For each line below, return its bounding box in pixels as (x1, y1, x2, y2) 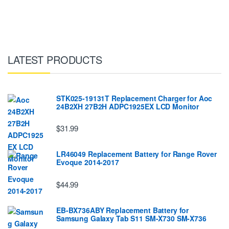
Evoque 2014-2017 (56, 157, 119, 168)
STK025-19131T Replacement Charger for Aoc (56, 93, 213, 103)
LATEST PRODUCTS (8, 52, 102, 67)
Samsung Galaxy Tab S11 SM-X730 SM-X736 (56, 213, 207, 223)
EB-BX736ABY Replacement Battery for (56, 204, 189, 215)
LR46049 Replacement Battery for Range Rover (56, 149, 217, 159)
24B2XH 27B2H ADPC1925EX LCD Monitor (56, 101, 199, 111)
